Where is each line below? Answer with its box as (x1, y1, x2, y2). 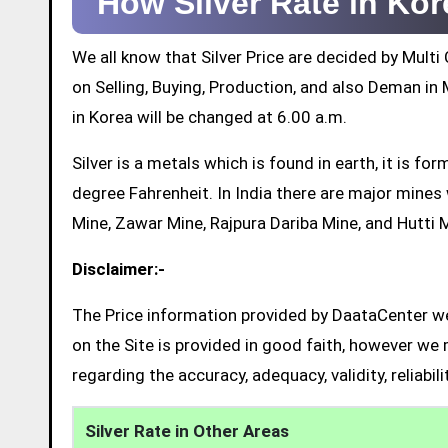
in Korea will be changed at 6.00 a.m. (72, 106, 347, 127)
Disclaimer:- (72, 258, 165, 279)
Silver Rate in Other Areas (85, 420, 290, 441)
